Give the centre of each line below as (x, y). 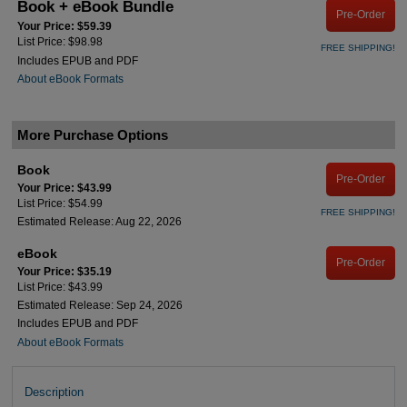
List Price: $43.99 (60, 287)
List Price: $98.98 (60, 42)
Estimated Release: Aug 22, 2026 (100, 222)
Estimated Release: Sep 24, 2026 (100, 305)
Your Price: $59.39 (65, 27)
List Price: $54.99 (60, 203)
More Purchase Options (92, 134)
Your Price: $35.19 (65, 271)
